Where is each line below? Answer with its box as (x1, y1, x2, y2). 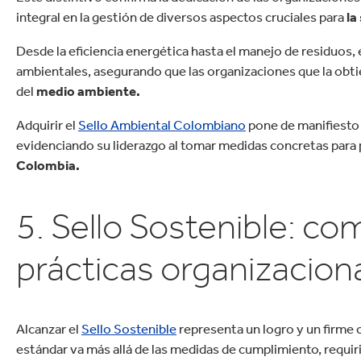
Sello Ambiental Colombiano (77, 116, 246, 133)
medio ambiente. (35, 82, 140, 99)
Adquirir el (15, 116, 78, 133)
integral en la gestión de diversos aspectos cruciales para (15, 8, 346, 25)
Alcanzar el (15, 321, 81, 338)
